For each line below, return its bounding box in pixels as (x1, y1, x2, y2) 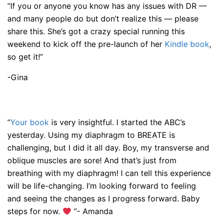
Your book (10, 117, 49, 127)
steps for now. (7, 206, 63, 216)
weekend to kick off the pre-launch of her (7, 39, 165, 49)
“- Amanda (71, 206, 113, 216)
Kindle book (165, 39, 209, 49)
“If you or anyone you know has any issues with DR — (7, 1, 207, 11)
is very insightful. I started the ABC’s (49, 117, 185, 127)
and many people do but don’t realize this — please (7, 14, 198, 23)
